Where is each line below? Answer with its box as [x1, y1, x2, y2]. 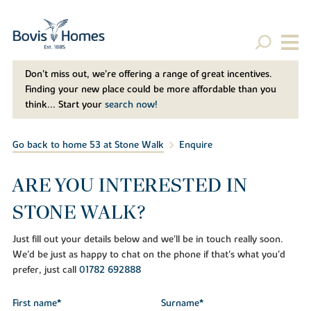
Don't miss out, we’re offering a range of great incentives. [24, 68, 272, 81]
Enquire [178, 139, 212, 152]
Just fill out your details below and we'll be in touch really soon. [12, 233, 283, 246]
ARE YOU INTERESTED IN [12, 173, 248, 196]
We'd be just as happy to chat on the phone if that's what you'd [12, 248, 285, 261]
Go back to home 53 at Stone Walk [12, 139, 164, 152]
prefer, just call [12, 263, 79, 276]
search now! [104, 99, 158, 112]
